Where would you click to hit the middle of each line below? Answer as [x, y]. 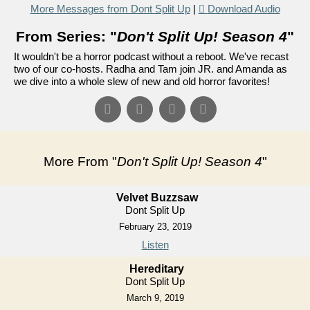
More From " [80, 162]
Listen [155, 245]
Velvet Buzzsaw [157, 198]
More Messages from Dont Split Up [110, 9]
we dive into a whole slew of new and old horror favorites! [142, 81]
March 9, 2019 [155, 298]
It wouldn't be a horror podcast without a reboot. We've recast [151, 56]
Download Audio [244, 9]
